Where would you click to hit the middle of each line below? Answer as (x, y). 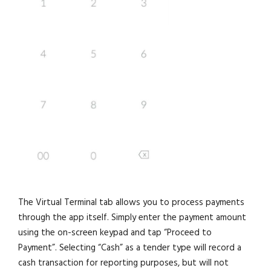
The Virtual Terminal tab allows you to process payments (132, 202)
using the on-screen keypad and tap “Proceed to (115, 233)
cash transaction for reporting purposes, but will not (124, 263)
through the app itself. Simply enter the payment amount (132, 217)
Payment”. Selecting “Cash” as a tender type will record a (130, 248)
